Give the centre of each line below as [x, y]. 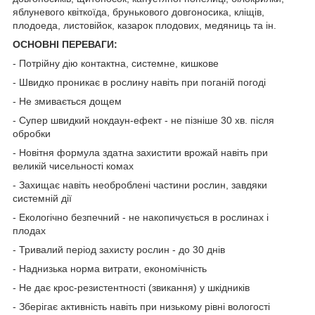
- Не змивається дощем [67, 101]
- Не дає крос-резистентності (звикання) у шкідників [131, 287]
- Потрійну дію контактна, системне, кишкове [116, 63]
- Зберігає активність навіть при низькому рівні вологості [141, 306]
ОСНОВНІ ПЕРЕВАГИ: [65, 44]
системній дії [42, 198]
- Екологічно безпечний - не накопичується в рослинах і [141, 217]
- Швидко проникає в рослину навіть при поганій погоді [139, 82]
